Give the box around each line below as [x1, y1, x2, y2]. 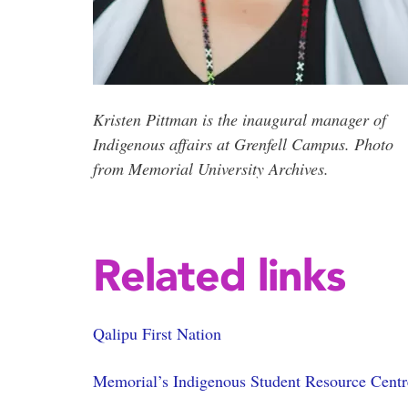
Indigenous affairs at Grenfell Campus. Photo [93, 133, 393, 156]
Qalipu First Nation [93, 322, 221, 345]
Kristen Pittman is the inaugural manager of [93, 108, 386, 131]
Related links [93, 248, 345, 302]
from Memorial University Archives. [93, 158, 329, 180]
